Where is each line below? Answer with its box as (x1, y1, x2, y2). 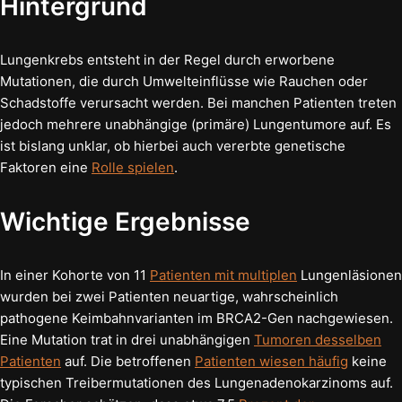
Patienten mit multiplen (150, 266, 297, 284)
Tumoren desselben (254, 330, 381, 348)
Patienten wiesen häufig (195, 352, 348, 370)
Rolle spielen (92, 158, 174, 176)
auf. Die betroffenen (61, 352, 195, 370)
